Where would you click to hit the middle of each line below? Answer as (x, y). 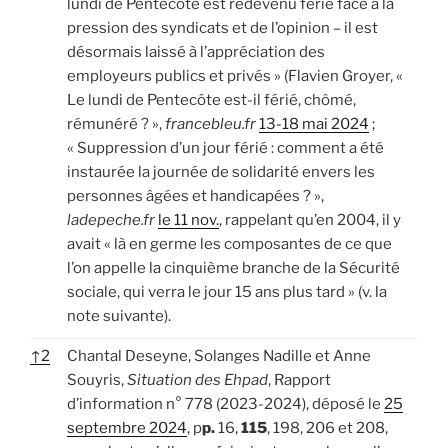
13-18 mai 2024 (314, 123)
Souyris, (97, 379)
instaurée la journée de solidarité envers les (221, 171)
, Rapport (299, 379)
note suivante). (119, 315)
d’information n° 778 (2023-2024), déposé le (225, 403)
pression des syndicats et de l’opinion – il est (222, 27)
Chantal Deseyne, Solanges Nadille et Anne (219, 355)
